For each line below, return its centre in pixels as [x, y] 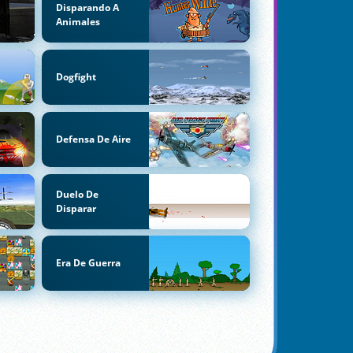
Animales [78, 22]
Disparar [76, 208]
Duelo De [77, 194]
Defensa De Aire [93, 139]
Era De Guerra [88, 263]
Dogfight [76, 77]
